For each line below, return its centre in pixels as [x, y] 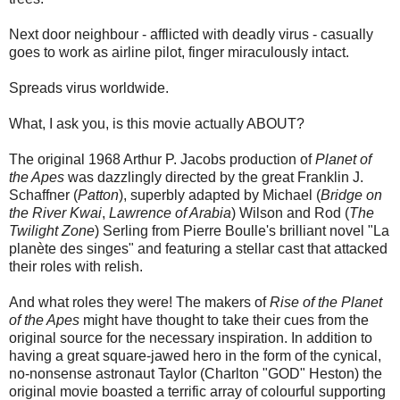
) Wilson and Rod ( [290, 213]
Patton [98, 196]
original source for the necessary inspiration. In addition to [191, 338]
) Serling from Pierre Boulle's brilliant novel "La [242, 231]
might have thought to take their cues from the [224, 321]
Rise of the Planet [326, 303]
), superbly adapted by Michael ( [220, 196]
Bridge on [351, 196]
